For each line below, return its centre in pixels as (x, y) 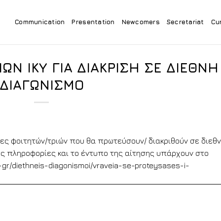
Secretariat (185, 22)
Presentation (93, 22)
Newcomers (141, 22)
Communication (40, 22)
